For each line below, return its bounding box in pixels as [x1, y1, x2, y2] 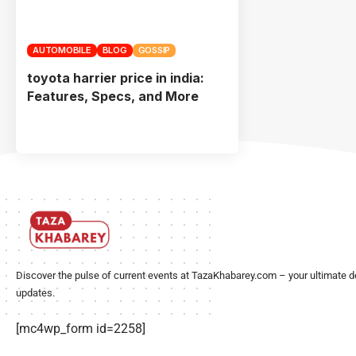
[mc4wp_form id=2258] [16, 320, 145, 336]
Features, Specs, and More [27, 87, 199, 104]
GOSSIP [137, 44, 170, 56]
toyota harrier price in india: [27, 69, 204, 86]
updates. [16, 286, 55, 299]
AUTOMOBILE [33, 44, 91, 56]
